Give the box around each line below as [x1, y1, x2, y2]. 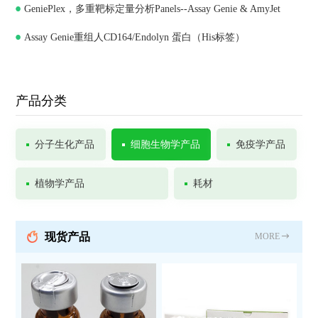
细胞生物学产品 [130, 139, 200, 150]
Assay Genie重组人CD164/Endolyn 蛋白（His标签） [24, 32, 246, 43]
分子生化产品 [35, 139, 95, 150]
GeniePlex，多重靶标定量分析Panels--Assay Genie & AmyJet [24, 4, 281, 15]
